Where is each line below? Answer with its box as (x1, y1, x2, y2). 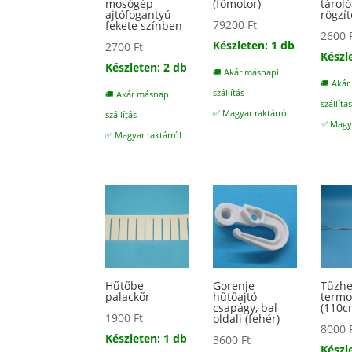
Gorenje (213, 278, 255, 294)
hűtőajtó (213, 289, 258, 305)
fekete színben (105, 17, 183, 33)
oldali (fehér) (213, 311, 280, 327)
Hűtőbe (105, 278, 145, 294)
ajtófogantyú (105, 6, 172, 22)
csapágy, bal (213, 300, 278, 316)
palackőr (105, 289, 151, 305)
